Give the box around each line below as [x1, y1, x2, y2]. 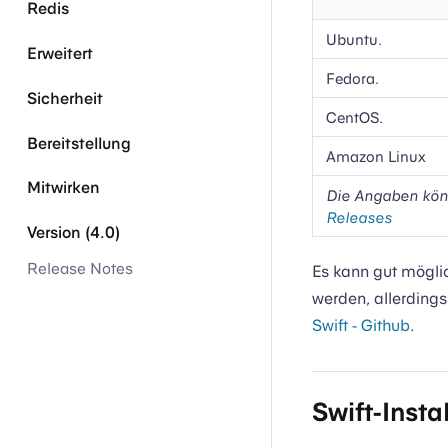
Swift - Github [312, 315, 410, 335]
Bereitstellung [27, 133, 132, 153]
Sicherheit [27, 88, 104, 108]
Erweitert [27, 44, 94, 64]
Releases [325, 207, 392, 226]
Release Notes [27, 259, 134, 278]
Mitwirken [27, 178, 101, 198]
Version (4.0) [27, 223, 121, 243]
